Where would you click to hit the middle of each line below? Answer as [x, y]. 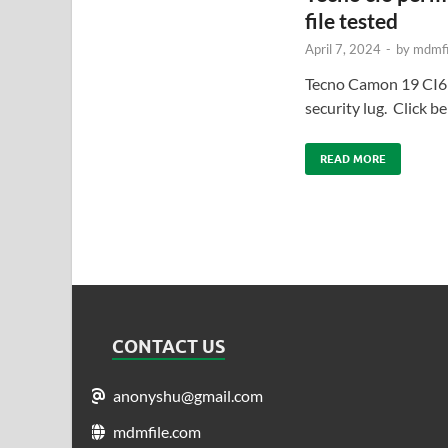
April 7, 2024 [342, 48]
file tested [351, 20]
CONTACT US [168, 346]
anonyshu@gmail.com [188, 395]
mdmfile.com [157, 431]
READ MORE [352, 158]
